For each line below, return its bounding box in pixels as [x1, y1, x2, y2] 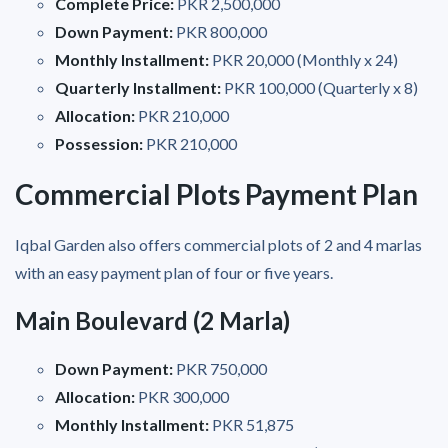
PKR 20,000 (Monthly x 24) [209, 49, 398, 69]
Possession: [55, 133, 143, 153]
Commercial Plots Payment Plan [15, 176, 418, 211]
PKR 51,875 [209, 414, 294, 434]
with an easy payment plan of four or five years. [15, 262, 336, 282]
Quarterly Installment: [55, 77, 221, 97]
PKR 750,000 [173, 358, 267, 378]
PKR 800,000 [173, 21, 267, 41]
